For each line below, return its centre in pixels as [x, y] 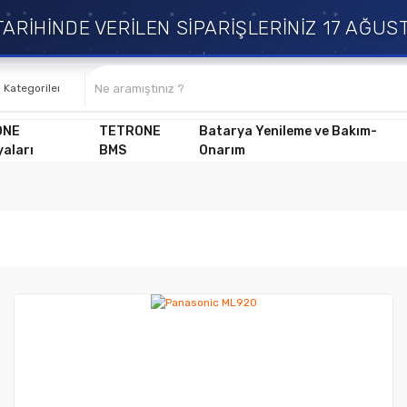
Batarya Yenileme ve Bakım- [288, 131]
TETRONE [129, 131]
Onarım [222, 150]
